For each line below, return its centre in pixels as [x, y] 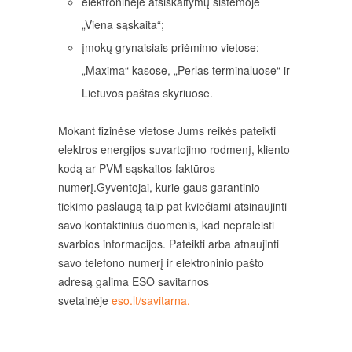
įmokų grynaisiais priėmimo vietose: [170, 48]
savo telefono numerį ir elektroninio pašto [161, 263]
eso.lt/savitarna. [151, 301]
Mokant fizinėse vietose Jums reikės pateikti [167, 131]
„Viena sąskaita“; [123, 25]
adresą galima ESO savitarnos [134, 282]
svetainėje [85, 301]
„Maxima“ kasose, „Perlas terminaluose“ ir [186, 70]
